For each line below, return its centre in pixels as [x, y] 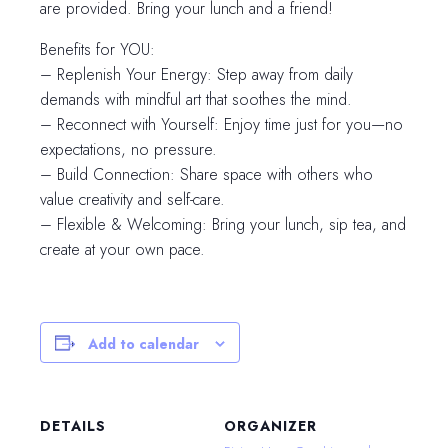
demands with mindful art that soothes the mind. [196, 100]
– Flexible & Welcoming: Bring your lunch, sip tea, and [223, 225]
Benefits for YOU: [97, 50]
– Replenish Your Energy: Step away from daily [196, 75]
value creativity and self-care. [132, 200]
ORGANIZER [270, 426]
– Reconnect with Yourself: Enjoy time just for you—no [221, 125]
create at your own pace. [122, 250]
